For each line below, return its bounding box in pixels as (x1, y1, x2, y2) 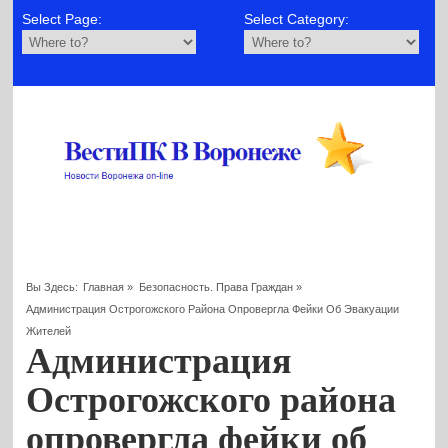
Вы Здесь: (26, 280, 79, 293)
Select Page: (21, 11, 102, 28)
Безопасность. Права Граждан (138, 280, 293, 293)
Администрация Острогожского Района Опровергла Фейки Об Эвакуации (26, 302, 400, 315)
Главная (83, 280, 125, 293)
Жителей (26, 324, 72, 337)
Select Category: (244, 11, 350, 28)
